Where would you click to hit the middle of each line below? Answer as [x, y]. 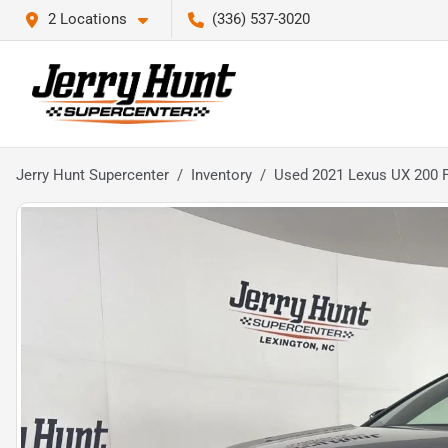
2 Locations [87, 19]
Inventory [221, 175]
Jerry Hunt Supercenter [92, 175]
